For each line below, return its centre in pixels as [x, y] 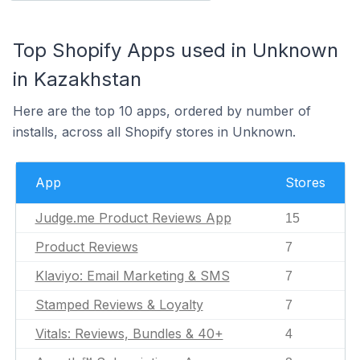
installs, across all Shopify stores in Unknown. [154, 132]
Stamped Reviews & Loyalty [119, 305]
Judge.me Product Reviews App [133, 218]
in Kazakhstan [77, 79]
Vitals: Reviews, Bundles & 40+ [129, 333]
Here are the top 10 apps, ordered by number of [162, 111]
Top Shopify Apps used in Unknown [176, 50]
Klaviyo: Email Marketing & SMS [132, 276]
